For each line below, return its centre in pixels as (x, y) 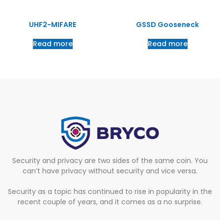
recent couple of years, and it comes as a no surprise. (110, 202)
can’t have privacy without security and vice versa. (110, 171)
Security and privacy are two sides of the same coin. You (110, 160)
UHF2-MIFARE (53, 24)
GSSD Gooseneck (167, 24)
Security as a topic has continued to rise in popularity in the (110, 191)
